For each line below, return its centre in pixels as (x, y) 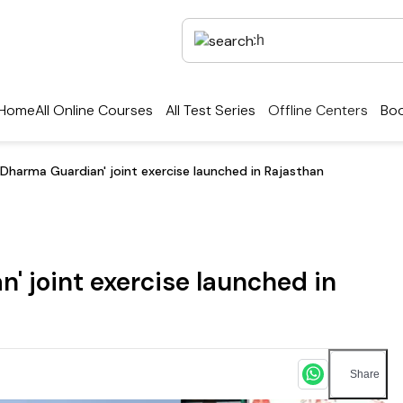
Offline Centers (318, 111)
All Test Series (210, 111)
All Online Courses (94, 111)
